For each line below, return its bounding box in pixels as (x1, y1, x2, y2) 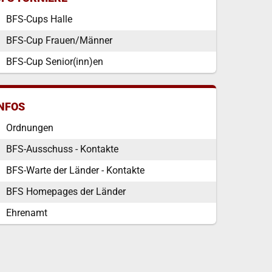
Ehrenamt (6, 207, 47, 219)
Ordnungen (6, 122, 53, 134)
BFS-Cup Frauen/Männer (6, 35, 112, 46)
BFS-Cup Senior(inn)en (6, 56, 103, 67)
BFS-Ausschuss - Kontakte (6, 143, 118, 155)
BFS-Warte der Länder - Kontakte (6, 165, 144, 176)
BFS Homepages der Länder (6, 186, 126, 197)
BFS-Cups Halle (6, 13, 72, 25)
